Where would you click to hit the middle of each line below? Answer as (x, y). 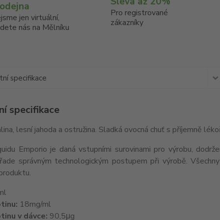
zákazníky (127, 23)
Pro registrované (139, 13)
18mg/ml (35, 204)
